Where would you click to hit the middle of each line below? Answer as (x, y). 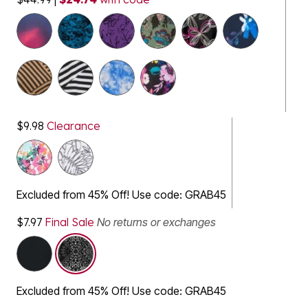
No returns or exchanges (156, 222)
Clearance (72, 126)
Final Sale (69, 222)
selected (119, 243)
